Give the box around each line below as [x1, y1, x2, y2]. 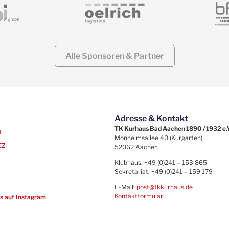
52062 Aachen [114, 143, 158, 151]
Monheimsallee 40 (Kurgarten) [114, 133, 202, 142]
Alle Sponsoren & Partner [65, 51, 164, 61]
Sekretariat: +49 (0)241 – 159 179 [114, 167, 213, 175]
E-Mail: [114, 182, 136, 191]
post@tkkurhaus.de [136, 182, 193, 191]
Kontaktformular [114, 192, 163, 200]
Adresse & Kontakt [114, 113, 188, 123]
